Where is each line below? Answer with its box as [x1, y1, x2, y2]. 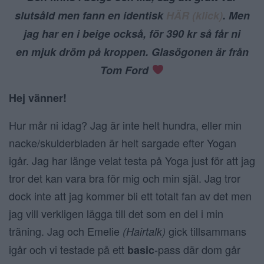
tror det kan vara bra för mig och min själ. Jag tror [9, 170, 240, 186]
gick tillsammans [166, 223, 246, 239]
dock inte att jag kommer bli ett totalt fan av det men [9, 187, 252, 203]
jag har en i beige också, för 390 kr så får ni [24, 25, 240, 41]
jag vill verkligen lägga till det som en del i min [9, 205, 223, 221]
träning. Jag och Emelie [9, 223, 123, 239]
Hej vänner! [9, 90, 70, 105]
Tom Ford [100, 62, 152, 78]
